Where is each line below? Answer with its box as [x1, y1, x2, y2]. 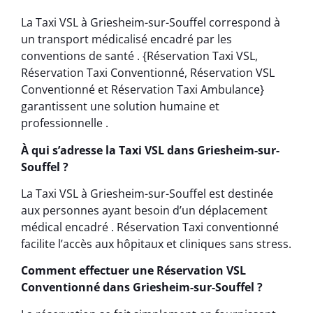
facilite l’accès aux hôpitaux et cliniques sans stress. [21, 235, 291, 252]
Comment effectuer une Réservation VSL [21, 263, 246, 279]
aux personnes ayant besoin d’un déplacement [21, 202, 268, 218]
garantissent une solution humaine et [21, 99, 219, 115]
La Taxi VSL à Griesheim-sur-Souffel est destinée [21, 185, 273, 201]
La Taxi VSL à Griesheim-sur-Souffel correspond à [21, 15, 280, 31]
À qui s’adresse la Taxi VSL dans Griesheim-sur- [21, 142, 279, 158]
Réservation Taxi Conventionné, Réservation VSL [21, 65, 275, 81]
